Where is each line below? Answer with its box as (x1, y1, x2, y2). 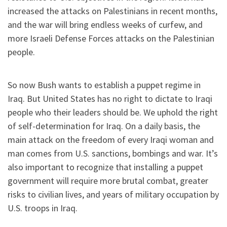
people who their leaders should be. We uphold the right (8, 106, 218, 119)
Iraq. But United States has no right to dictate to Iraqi (8, 93, 212, 105)
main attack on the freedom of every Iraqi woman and (8, 134, 214, 146)
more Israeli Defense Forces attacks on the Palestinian (8, 32, 214, 44)
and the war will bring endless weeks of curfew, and (8, 18, 203, 30)
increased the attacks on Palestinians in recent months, (8, 5, 217, 17)
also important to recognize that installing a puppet (8, 161, 203, 173)
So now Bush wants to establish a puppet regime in (8, 79, 201, 91)
